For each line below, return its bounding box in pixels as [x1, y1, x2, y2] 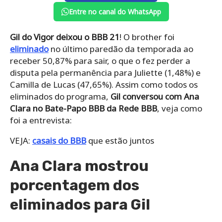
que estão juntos [86, 135, 154, 147]
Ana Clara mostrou [10, 157, 149, 175]
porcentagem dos [10, 176, 139, 195]
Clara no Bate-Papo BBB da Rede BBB [10, 103, 157, 114]
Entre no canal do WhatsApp [68, 7, 161, 17]
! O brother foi [119, 31, 174, 43]
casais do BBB [32, 135, 86, 147]
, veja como [157, 103, 202, 114]
